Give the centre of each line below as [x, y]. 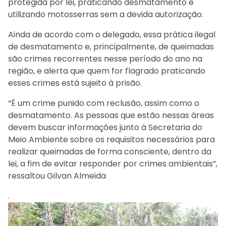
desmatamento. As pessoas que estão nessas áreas [111, 115]
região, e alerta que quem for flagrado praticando [107, 71]
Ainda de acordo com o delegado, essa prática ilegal [112, 34]
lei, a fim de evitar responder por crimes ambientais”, [113, 163]
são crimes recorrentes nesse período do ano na [105, 59]
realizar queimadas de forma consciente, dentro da [110, 151]
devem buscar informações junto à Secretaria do [105, 127]
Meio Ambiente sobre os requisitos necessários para [111, 139]
